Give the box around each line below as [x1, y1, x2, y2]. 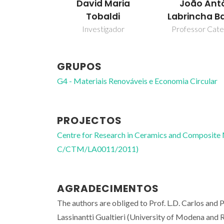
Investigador [81, 23, 124, 33]
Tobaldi [86, 10, 120, 22]
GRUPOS [57, 59, 102, 74]
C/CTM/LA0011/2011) [57, 144, 138, 154]
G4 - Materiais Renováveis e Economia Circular [57, 76, 217, 86]
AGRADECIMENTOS [57, 181, 159, 196]
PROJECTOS [57, 113, 122, 128]
